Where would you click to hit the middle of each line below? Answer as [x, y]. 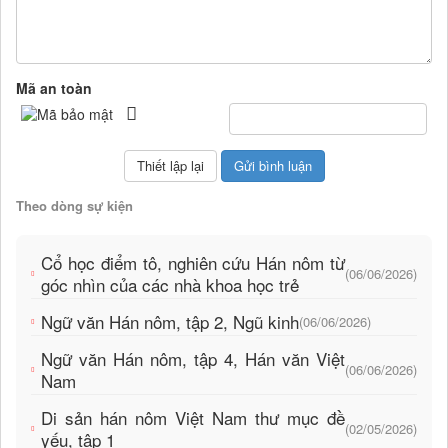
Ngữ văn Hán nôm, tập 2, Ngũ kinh [170, 322]
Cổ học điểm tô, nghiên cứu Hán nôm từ [193, 263]
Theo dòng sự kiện [74, 206]
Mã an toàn [54, 88]
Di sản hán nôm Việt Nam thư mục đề [193, 418]
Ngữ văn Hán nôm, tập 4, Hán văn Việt [193, 359]
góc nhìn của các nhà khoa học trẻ [170, 285]
